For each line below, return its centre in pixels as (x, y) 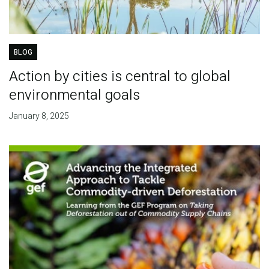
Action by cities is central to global (119, 76)
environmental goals (74, 95)
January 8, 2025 (39, 116)
